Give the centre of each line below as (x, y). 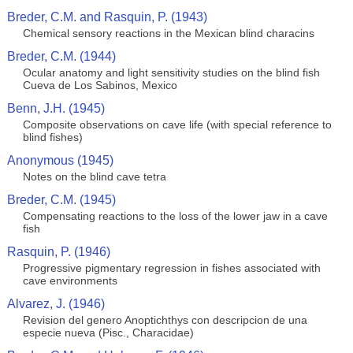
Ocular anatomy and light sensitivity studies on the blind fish (171, 72)
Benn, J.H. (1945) (56, 108)
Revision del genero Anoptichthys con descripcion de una (165, 320)
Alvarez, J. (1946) (56, 304)
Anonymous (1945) (60, 160)
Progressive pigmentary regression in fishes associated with (171, 268)
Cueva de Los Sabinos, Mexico (100, 85)
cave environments (70, 281)
